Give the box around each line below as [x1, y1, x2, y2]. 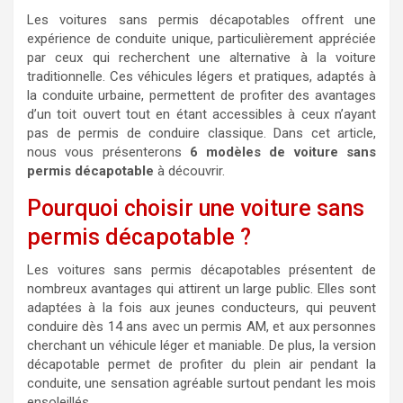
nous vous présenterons [27, 144, 190, 160]
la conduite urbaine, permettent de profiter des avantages [27, 87, 376, 103]
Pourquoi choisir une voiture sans [27, 195, 364, 221]
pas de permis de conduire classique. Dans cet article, [27, 125, 376, 141]
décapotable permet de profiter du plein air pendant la [27, 356, 376, 372]
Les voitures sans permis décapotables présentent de [27, 262, 376, 278]
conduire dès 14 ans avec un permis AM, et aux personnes [27, 318, 376, 335]
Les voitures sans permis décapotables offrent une [27, 12, 376, 28]
